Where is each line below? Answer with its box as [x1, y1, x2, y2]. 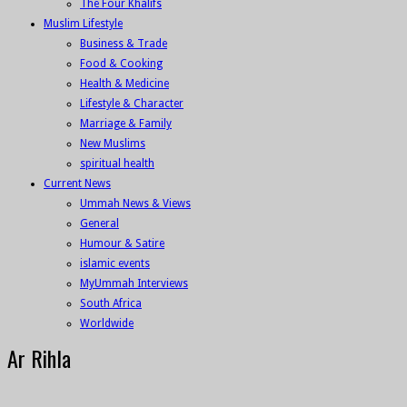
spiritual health [80, 157, 154, 171]
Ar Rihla [7, 342, 71, 375]
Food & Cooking [80, 57, 163, 71]
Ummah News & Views [80, 197, 191, 211]
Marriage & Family [80, 117, 172, 131]
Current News [44, 177, 111, 191]
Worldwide [80, 317, 134, 331]
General [80, 217, 119, 231]
